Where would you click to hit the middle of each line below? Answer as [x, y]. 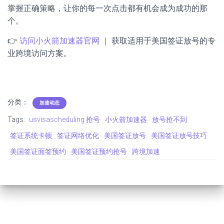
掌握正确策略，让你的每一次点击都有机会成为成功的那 [107, 8]
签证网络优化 [78, 136]
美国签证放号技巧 [179, 136]
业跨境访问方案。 [39, 53]
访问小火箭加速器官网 [59, 41]
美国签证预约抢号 [99, 152]
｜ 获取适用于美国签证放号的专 [157, 41]
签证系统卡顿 [31, 136]
